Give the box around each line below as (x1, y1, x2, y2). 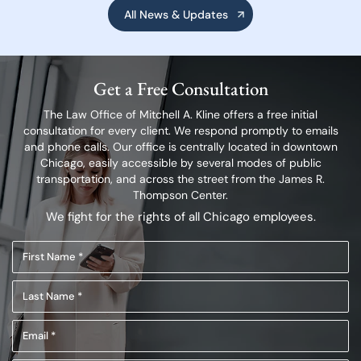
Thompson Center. (133, 188, 228, 202)
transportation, (36, 172, 113, 186)
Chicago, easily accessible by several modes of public (39, 156, 322, 170)
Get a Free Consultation (93, 77, 268, 101)
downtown (279, 139, 338, 154)
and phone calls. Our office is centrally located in (23, 139, 280, 154)
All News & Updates (123, 6, 228, 22)
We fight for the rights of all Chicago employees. (45, 209, 316, 225)
